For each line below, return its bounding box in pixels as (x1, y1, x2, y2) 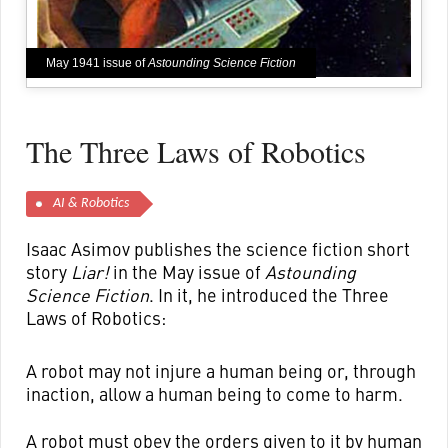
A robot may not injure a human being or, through (25, 357, 416, 383)
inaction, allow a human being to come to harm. (25, 380, 403, 406)
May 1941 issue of (45, 55, 148, 70)
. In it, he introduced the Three (148, 281, 389, 307)
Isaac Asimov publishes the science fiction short (25, 235, 410, 261)
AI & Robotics (52, 195, 129, 211)
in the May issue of (108, 258, 265, 284)
